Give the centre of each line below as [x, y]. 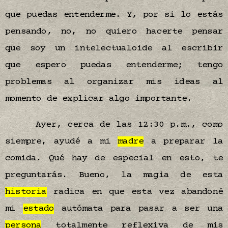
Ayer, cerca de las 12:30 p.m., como [129, 125]
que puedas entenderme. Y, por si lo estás [114, 15]
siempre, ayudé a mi [62, 141]
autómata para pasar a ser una [138, 209]
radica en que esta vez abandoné [135, 192]
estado [38, 209]
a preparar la [183, 141]
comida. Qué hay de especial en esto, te [114, 158]
